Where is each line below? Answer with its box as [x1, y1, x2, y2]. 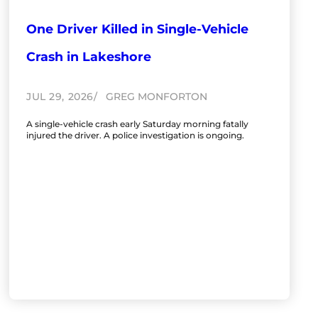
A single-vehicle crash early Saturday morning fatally [26, 119, 249, 130]
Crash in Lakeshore [26, 49, 152, 65]
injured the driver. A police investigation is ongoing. [26, 130, 245, 141]
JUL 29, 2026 [26, 90, 94, 104]
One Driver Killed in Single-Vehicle [26, 21, 249, 37]
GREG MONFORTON [102, 90, 207, 104]
